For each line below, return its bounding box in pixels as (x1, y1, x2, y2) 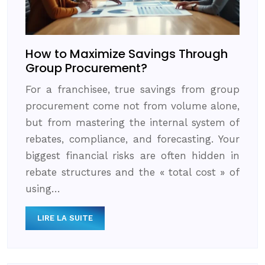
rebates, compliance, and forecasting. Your (25, 133, 240, 146)
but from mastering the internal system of (25, 117, 240, 129)
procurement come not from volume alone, (25, 100, 240, 112)
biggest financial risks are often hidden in (25, 150, 240, 162)
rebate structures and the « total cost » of (25, 166, 240, 179)
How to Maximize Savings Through (25, 46, 228, 63)
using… (25, 183, 60, 195)
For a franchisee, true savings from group (25, 83, 240, 96)
